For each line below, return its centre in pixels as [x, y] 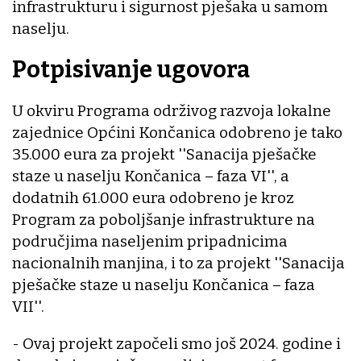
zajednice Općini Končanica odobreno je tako [177, 132]
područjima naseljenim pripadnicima [150, 241]
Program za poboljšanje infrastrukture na [164, 219]
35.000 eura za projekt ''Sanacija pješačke [164, 154]
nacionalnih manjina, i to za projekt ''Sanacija [178, 263]
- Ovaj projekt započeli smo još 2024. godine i [176, 343]
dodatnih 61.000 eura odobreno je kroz [153, 197]
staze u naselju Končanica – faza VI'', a [151, 176]
